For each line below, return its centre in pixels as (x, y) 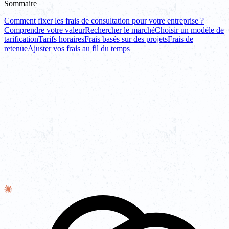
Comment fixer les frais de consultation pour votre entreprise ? (104, 21)
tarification (21, 39)
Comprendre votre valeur (44, 30)
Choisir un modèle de (189, 30)
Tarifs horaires (61, 39)
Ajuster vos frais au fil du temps (79, 49)
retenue (16, 49)
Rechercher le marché (120, 30)
